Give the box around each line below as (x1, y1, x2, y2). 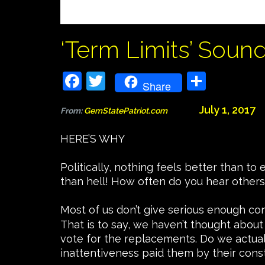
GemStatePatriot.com (84, 106, 199, 116)
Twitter (105, 75, 142, 88)
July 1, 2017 (199, 104, 256, 117)
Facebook (82, 75, 132, 88)
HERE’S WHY (60, 132, 125, 146)
